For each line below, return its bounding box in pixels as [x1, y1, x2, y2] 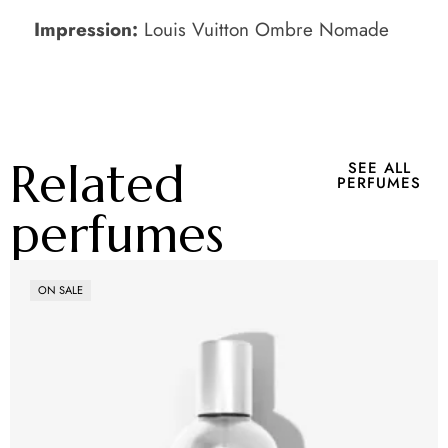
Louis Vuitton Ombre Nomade [138, 15, 389, 43]
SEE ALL [347, 157, 411, 180]
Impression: [34, 15, 138, 43]
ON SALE [38, 282, 83, 299]
